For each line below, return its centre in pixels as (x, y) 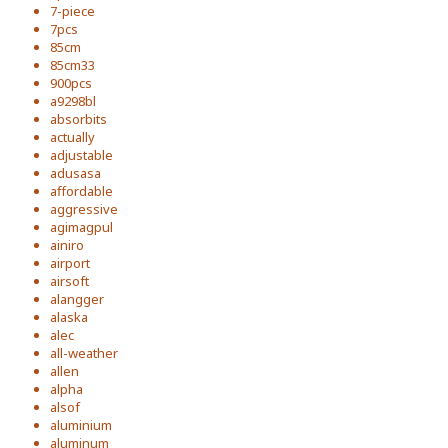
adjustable (81, 155)
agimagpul (81, 227)
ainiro (67, 245)
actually (72, 137)
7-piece (72, 11)
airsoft (69, 281)
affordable (81, 191)
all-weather (84, 353)
